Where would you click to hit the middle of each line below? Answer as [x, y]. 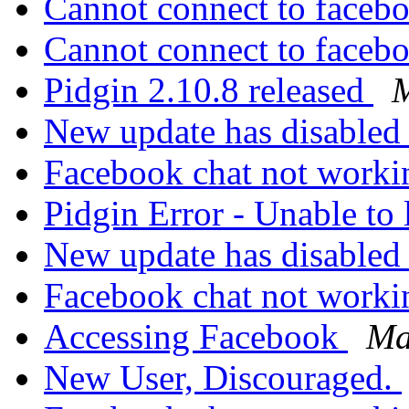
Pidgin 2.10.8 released [209, 90]
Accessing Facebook [196, 337]
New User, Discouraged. [223, 378]
